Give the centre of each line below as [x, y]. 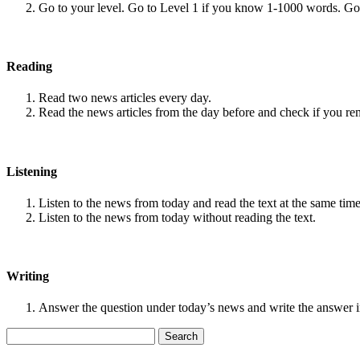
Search [23, 334]
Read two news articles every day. [125, 98]
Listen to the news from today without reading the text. [177, 217]
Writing [28, 276]
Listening [32, 171]
